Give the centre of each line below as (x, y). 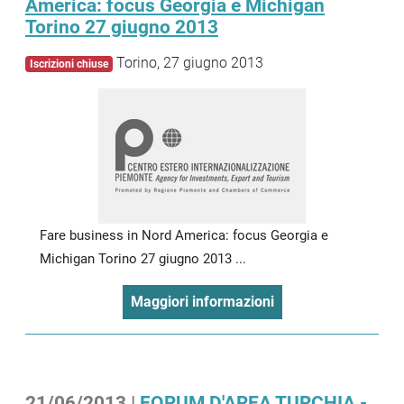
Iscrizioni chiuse (69, 64)
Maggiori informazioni (202, 301)
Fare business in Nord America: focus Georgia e (184, 235)
